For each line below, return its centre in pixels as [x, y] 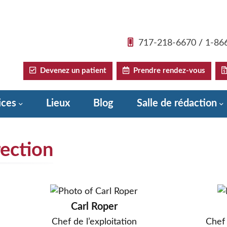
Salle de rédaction [177, 103]
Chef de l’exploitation [94, 222]
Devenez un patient [71, 71]
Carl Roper [94, 207]
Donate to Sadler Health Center [85, 130]
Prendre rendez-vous [167, 71]
